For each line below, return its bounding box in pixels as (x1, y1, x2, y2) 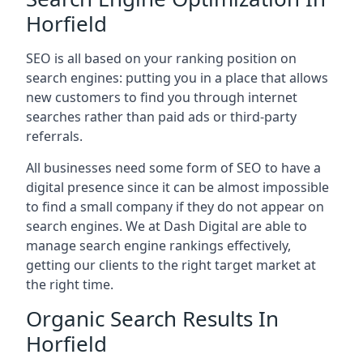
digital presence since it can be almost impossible (26, 178, 329, 196)
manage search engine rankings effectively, (26, 237, 291, 254)
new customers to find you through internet (26, 88, 297, 106)
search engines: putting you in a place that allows (26, 69, 328, 87)
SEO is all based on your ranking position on (26, 49, 297, 67)
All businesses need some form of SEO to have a (26, 159, 321, 177)
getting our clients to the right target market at (26, 256, 316, 274)
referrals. (26, 127, 83, 145)
